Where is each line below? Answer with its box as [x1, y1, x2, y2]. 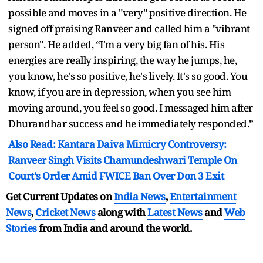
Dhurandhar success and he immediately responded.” [8, 116, 254, 130]
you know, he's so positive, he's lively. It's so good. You [8, 69, 247, 83]
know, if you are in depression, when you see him [8, 85, 231, 99]
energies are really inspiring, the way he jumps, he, [8, 53, 237, 67]
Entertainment [169, 189, 236, 203]
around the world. [109, 221, 191, 235]
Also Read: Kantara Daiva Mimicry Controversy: [8, 137, 227, 151]
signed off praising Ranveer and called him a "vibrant [8, 21, 250, 35]
